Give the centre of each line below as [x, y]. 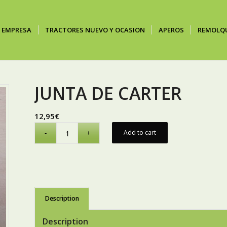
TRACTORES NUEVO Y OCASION [95, 30]
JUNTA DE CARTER [108, 93]
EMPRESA [16, 30]
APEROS [171, 30]
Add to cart [140, 133]
